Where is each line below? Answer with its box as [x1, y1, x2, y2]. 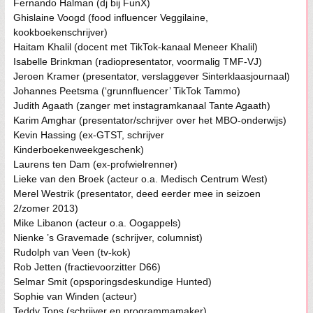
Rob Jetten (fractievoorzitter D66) [13, 261, 163, 273]
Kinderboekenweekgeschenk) [13, 144, 148, 156]
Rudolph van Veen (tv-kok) [13, 247, 133, 259]
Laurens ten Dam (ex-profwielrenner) [13, 159, 180, 170]
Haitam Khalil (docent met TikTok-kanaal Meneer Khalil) [13, 41, 260, 53]
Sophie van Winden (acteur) [13, 291, 139, 303]
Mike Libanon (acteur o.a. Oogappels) [13, 217, 183, 229]
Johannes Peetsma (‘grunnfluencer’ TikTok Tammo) [13, 85, 242, 97]
